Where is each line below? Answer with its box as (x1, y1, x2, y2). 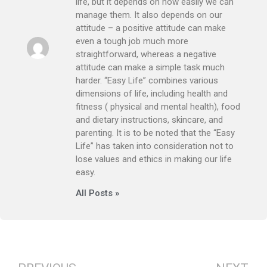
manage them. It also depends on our (76, 9, 222, 20)
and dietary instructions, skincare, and (76, 114, 223, 125)
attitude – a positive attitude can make (76, 22, 226, 33)
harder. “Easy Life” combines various (76, 74, 218, 86)
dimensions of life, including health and (76, 88, 228, 99)
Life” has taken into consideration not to (76, 140, 234, 151)
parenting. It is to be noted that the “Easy (76, 127, 235, 138)
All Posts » (76, 187, 119, 198)
